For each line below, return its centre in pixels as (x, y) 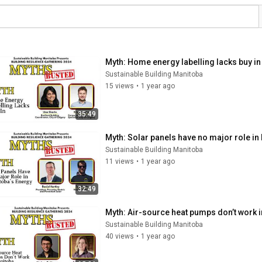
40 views (120, 236)
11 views (120, 161)
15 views (120, 86)
